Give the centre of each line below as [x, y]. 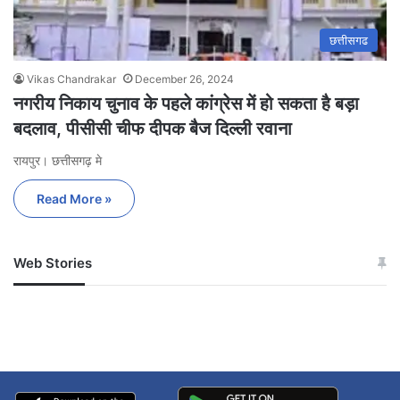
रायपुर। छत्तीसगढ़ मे [58, 160]
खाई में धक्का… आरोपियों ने [287, 291]
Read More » [74, 198]
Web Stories [53, 262]
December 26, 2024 [184, 79]
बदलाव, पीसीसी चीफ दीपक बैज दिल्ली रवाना [153, 128]
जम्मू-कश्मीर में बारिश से [91, 271]
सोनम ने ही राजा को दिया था [289, 271]
